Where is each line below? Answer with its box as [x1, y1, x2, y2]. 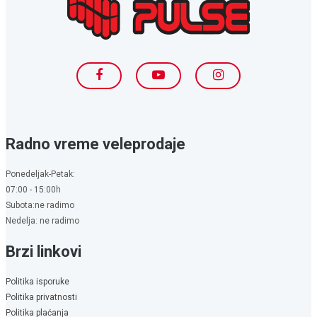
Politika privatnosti [6, 292, 77, 302]
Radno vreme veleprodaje [6, 134, 185, 153]
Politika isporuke [6, 276, 69, 287]
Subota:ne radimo [6, 200, 74, 210]
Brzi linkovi [6, 242, 81, 260]
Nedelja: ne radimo [6, 215, 79, 226]
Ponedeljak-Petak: [6, 168, 75, 179]
